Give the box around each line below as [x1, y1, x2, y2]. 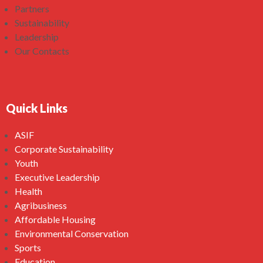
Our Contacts [15, 45, 69, 56]
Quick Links [6, 101, 68, 115]
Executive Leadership [15, 171, 100, 183]
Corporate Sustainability [15, 143, 113, 154]
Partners [15, 3, 49, 14]
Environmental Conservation [15, 228, 129, 239]
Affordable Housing [15, 214, 96, 225]
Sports [15, 242, 41, 253]
